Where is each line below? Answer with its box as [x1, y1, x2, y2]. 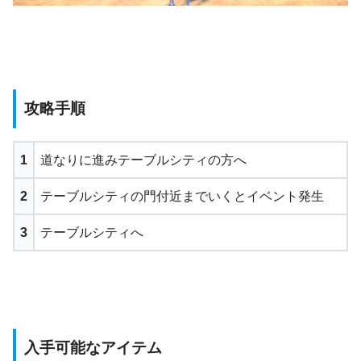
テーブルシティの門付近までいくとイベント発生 [40, 189, 324, 203]
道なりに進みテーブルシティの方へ [40, 152, 247, 167]
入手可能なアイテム [24, 338, 162, 356]
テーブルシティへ [40, 225, 143, 239]
